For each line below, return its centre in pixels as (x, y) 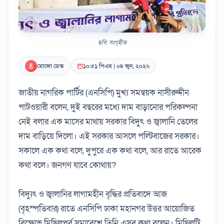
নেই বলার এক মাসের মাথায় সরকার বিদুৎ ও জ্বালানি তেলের (108, 121)
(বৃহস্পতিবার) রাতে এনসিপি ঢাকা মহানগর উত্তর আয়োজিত (106, 208)
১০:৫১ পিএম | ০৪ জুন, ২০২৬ (116, 66)
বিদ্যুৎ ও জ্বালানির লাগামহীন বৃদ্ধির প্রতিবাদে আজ (93, 194)
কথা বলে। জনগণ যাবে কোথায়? (67, 165)
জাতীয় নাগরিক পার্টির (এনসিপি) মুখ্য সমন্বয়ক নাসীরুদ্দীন (104, 92)
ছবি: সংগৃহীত (112, 42)
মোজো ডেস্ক (50, 66)
